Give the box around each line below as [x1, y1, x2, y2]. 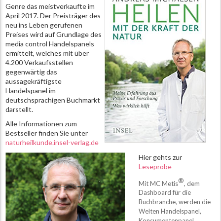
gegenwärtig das [5, 68, 57, 76]
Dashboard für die [139, 188, 191, 197]
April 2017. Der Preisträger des [5, 11, 101, 20]
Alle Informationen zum [5, 119, 77, 128]
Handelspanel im [5, 86, 56, 95]
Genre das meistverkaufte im [5, 2, 95, 10]
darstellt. [5, 105, 33, 113]
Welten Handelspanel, [139, 207, 201, 216]
